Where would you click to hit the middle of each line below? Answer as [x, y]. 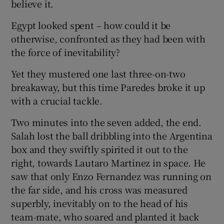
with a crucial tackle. [57, 101]
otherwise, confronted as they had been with [108, 39]
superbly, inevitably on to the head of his [100, 203]
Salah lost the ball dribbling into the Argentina [112, 136]
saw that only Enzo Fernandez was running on [111, 176]
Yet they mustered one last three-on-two [98, 74]
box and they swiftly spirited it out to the [99, 149]
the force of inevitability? [66, 52]
